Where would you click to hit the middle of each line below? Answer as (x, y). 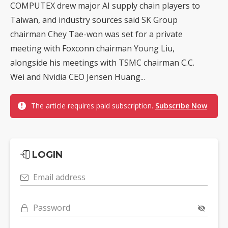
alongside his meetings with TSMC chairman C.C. (102, 62)
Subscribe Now (181, 105)
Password (52, 207)
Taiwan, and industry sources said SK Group (94, 20)
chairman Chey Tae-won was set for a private (96, 34)
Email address (59, 177)
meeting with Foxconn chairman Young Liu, (92, 48)
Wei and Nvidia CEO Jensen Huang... (78, 77)
